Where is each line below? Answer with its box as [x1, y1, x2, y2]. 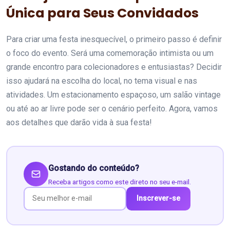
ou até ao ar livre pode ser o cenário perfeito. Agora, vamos [6, 104, 218, 114]
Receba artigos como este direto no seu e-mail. [48, 177, 191, 186]
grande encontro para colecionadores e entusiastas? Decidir [6, 62, 222, 72]
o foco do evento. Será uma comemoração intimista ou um [6, 48, 214, 59]
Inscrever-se [136, 194, 180, 203]
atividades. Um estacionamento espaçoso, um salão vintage [6, 90, 221, 100]
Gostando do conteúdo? [48, 163, 139, 173]
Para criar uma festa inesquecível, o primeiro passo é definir [6, 34, 222, 45]
